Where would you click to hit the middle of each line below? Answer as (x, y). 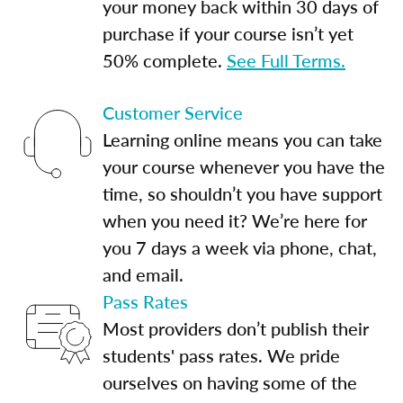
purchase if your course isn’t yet (228, 33)
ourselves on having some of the (230, 382)
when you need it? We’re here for (235, 220)
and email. (143, 274)
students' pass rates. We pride (221, 355)
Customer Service (173, 112)
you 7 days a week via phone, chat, (240, 247)
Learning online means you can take (242, 139)
